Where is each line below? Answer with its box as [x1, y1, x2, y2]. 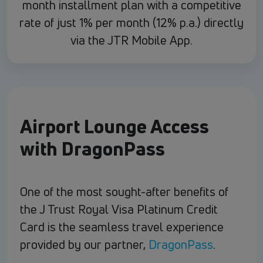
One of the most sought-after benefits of [20, 184, 228, 200]
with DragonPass [20, 136, 165, 162]
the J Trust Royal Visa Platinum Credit [20, 201, 218, 218]
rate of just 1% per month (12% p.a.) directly [19, 15, 244, 31]
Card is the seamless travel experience [20, 219, 224, 235]
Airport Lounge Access [20, 113, 209, 140]
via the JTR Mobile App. [70, 32, 193, 49]
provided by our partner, [20, 237, 149, 253]
